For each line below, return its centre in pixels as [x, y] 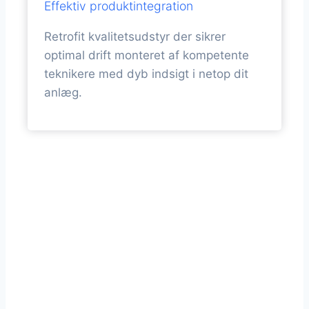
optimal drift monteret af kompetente [147, 56]
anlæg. [63, 93]
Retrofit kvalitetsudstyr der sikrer [135, 37]
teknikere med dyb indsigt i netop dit [146, 74]
